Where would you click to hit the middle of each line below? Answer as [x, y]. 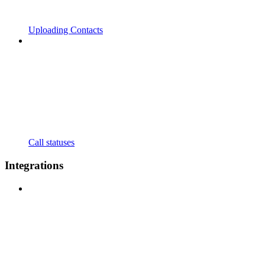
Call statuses [51, 143]
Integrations [34, 165]
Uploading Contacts [66, 30]
